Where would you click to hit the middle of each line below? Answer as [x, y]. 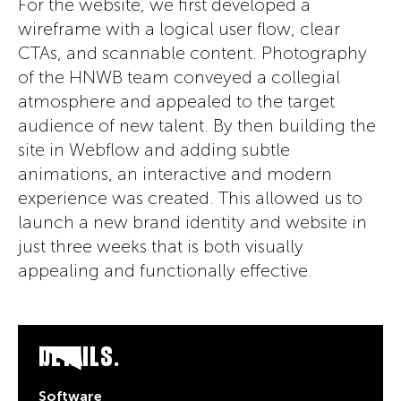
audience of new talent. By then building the [196, 125]
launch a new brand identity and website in [192, 222]
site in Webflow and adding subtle [154, 149]
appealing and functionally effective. [165, 270]
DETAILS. [79, 358]
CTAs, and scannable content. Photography [192, 53]
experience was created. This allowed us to [190, 198]
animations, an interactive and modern [175, 174]
